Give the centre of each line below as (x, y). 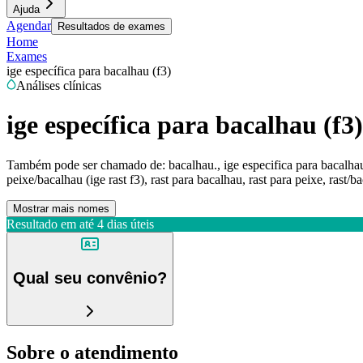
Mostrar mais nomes (61, 208)
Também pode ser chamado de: (86, 164)
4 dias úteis (126, 224)
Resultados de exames (111, 26)
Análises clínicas (59, 85)
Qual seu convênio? (90, 278)
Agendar (29, 26)
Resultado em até (50, 224)
